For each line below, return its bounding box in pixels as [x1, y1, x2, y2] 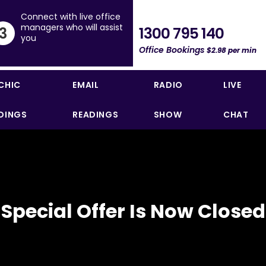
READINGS [72, 109, 119, 121]
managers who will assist [21, 21, 123, 33]
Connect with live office [21, 11, 121, 23]
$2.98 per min [205, 45, 256, 55]
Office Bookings [139, 43, 205, 56]
